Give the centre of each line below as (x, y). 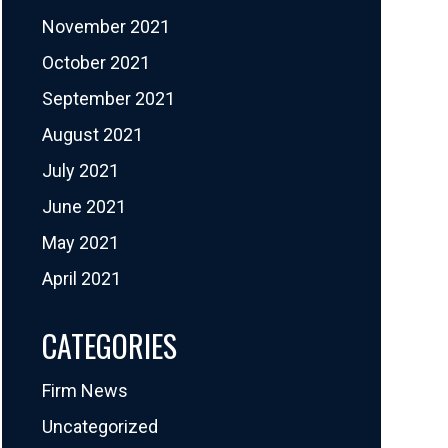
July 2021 (80, 170)
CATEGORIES (109, 345)
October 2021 (95, 62)
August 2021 (92, 134)
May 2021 (80, 242)
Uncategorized (99, 426)
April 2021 (81, 278)
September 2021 (108, 98)
